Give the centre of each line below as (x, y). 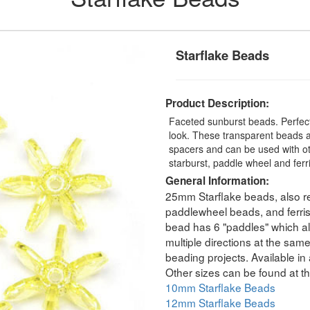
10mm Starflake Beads (220, 287)
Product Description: (217, 103)
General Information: (217, 180)
